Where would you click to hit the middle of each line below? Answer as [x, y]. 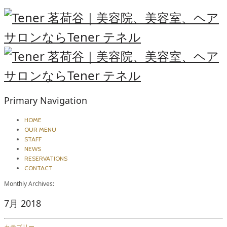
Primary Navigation [46, 101]
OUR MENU [40, 130]
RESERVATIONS [46, 159]
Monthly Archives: [29, 184]
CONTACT [39, 168]
